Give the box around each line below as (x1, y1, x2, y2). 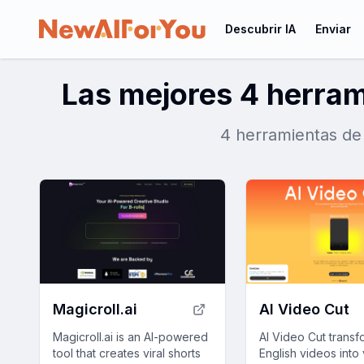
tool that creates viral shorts (53, 346, 201, 361)
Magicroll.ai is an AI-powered (53, 330, 208, 344)
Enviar (315, 22, 352, 36)
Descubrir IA (225, 22, 297, 36)
